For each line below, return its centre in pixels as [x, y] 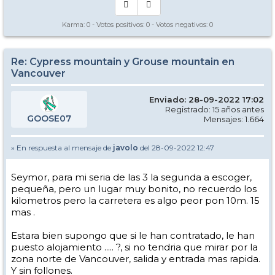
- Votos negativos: [180, 25]
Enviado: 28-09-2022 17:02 [207, 99]
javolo [126, 148]
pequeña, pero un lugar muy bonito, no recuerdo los [134, 189]
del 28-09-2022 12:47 [176, 148]
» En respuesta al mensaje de [62, 148]
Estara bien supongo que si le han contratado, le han [133, 235]
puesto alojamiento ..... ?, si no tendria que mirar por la [134, 247]
